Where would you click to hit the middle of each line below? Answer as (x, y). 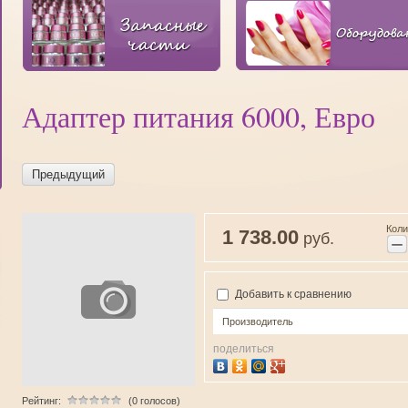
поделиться (244, 349)
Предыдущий (68, 174)
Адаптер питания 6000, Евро (199, 116)
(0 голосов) (154, 401)
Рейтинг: (41, 401)
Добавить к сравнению (292, 294)
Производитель (258, 322)
